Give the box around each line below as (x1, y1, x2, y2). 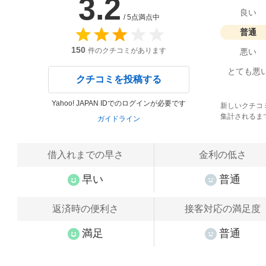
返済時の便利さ (52, 204, 119, 214)
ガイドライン (97, 115, 140, 123)
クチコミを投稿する (76, 74, 161, 84)
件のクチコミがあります (88, 46, 166, 55)
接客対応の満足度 (184, 204, 261, 214)
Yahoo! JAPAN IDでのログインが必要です (52, 99, 186, 107)
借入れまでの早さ (47, 150, 123, 160)
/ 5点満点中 (123, 13, 160, 21)
